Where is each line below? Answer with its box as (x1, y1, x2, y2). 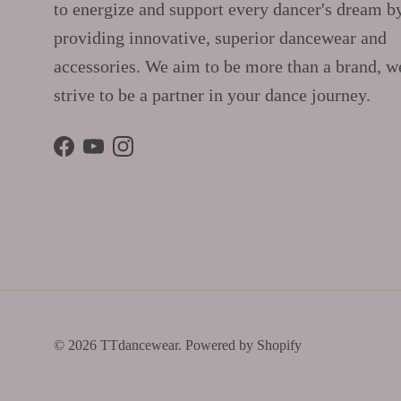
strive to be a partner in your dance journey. (54, 84, 371, 105)
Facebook (63, 144, 132, 165)
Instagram (122, 144, 195, 165)
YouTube (92, 144, 157, 165)
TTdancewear (100, 337, 178, 353)
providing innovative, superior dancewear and (54, 27, 387, 47)
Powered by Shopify (185, 337, 302, 353)
